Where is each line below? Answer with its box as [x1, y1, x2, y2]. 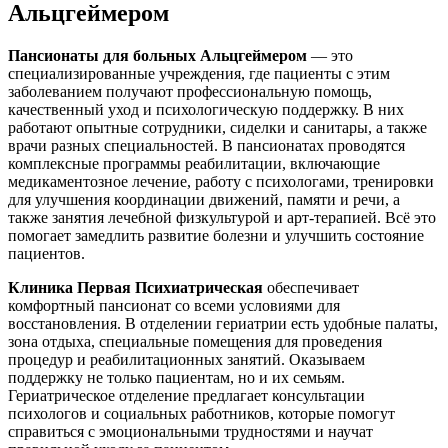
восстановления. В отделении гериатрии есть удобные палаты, [8, 314, 438, 332]
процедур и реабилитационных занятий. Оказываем [8, 350, 365, 368]
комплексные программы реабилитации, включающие [8, 154, 380, 172]
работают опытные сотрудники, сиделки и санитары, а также [8, 118, 427, 136]
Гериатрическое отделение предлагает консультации [8, 386, 365, 404]
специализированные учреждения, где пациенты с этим [8, 64, 390, 82]
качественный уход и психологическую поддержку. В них [8, 100, 404, 118]
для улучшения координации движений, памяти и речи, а [8, 190, 400, 208]
